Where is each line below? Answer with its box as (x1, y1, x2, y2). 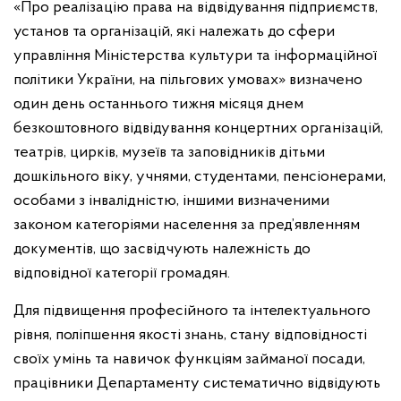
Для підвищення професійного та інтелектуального (13, 303, 371, 320)
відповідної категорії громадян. (13, 265, 230, 282)
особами (13, 192, 79, 209)
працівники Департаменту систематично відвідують (13, 375, 380, 392)
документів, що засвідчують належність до (13, 241, 311, 258)
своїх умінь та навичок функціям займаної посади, (13, 351, 365, 368)
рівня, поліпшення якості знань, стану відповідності (13, 327, 367, 344)
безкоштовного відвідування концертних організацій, (13, 120, 383, 137)
